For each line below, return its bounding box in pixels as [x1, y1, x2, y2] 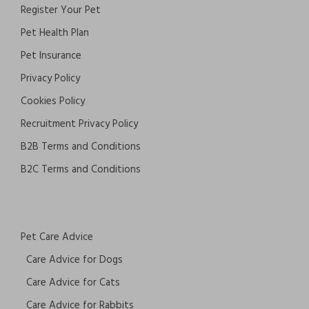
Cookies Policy [21, 93, 85, 110]
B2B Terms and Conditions [21, 139, 141, 156]
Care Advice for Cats [26, 275, 120, 292]
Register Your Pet [21, 2, 101, 19]
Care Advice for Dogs [26, 252, 123, 269]
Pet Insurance [21, 48, 81, 65]
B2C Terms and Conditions [21, 161, 141, 179]
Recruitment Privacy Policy [21, 116, 138, 133]
